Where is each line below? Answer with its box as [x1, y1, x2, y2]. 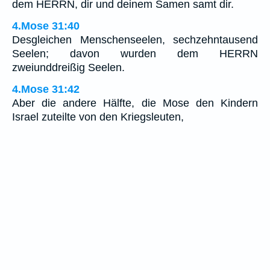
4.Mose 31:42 [12, 83, 80, 95]
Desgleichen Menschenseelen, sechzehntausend [12, 33, 258, 46]
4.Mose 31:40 [12, 19, 80, 32]
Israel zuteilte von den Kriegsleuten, [12, 110, 184, 123]
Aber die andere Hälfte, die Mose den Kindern [12, 96, 258, 109]
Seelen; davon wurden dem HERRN [12, 47, 258, 60]
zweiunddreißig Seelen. [12, 61, 125, 74]
